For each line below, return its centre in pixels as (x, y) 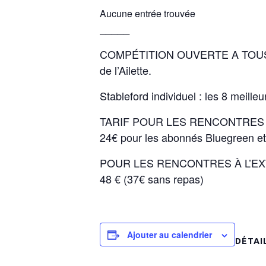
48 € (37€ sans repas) (152, 179)
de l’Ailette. (126, 70)
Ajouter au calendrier (170, 235)
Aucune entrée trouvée (148, 14)
